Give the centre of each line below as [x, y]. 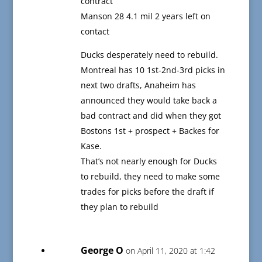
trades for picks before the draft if [147, 192]
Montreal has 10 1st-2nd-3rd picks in [153, 70]
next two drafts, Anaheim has [138, 85]
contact [95, 32]
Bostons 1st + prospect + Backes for [150, 131]
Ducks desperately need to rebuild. [149, 55]
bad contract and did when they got [151, 116]
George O [102, 251]
